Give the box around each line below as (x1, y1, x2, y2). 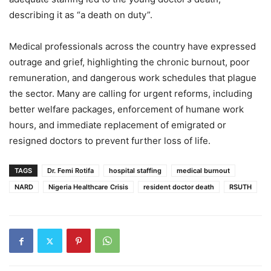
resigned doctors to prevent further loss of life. (9, 135, 211, 146)
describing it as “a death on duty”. (9, 9, 152, 21)
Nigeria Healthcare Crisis (48, 183, 128, 191)
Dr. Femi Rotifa (47, 166, 94, 175)
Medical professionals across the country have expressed (9, 41, 256, 52)
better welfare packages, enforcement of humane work (9, 103, 244, 115)
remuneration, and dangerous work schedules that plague (9, 72, 256, 83)
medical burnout (177, 166, 230, 175)
